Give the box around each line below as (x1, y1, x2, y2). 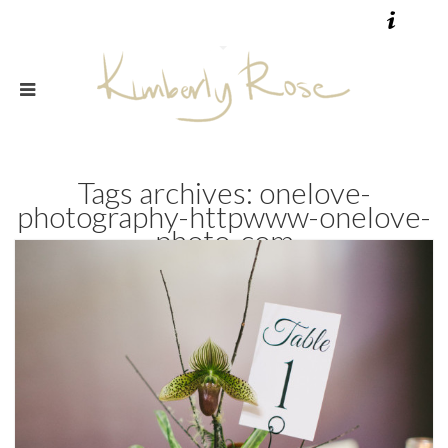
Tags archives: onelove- (77, 174, 371, 210)
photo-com (154, 222, 294, 258)
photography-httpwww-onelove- (17, 198, 431, 234)
